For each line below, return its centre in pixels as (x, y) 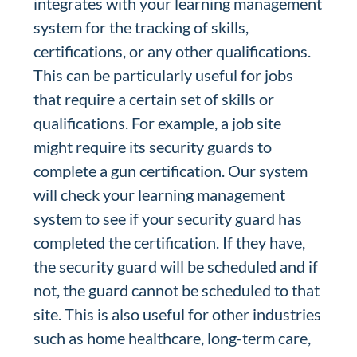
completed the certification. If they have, (170, 242)
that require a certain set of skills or (154, 99)
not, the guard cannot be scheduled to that (177, 290)
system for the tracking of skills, (141, 27)
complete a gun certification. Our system (171, 171)
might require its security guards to (153, 147)
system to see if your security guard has (168, 218)
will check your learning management (160, 194)
